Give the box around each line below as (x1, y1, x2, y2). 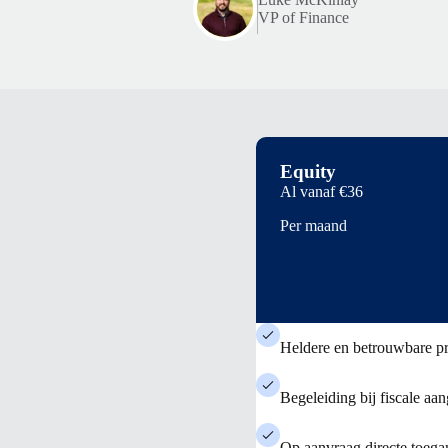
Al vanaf (280, 183, 339, 200)
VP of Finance (258, 9, 349, 26)
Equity (280, 161, 336, 182)
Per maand (280, 217, 347, 234)
